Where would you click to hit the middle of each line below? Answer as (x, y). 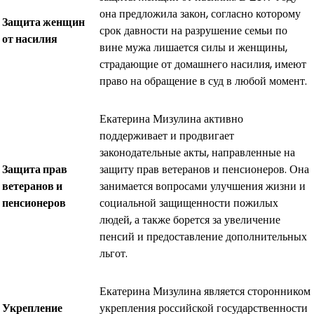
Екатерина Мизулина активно (171, 118)
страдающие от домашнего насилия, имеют (203, 64)
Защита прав (35, 169)
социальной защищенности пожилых (189, 203)
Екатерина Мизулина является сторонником (205, 291)
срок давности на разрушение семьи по (193, 30)
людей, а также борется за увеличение (190, 219)
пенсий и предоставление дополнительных (203, 236)
